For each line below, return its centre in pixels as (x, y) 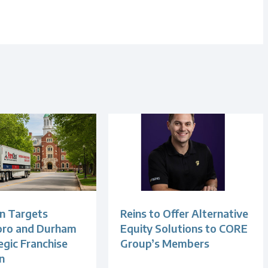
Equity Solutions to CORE (184, 229)
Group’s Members (165, 243)
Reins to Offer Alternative (185, 214)
